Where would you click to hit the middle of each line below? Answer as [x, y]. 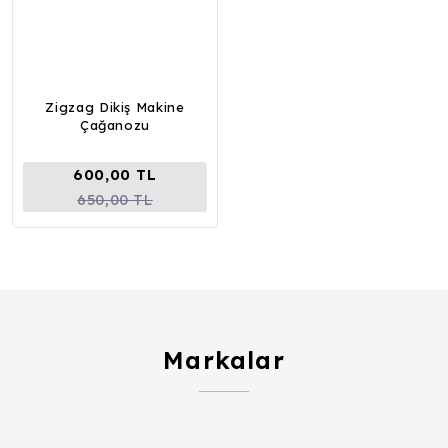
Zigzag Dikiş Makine [115, 107]
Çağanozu [115, 125]
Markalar [224, 360]
